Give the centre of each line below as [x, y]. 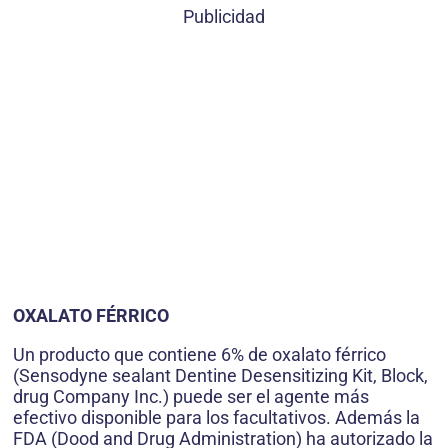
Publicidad [224, 17]
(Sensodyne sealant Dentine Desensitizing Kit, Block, [220, 376]
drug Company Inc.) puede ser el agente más [191, 397]
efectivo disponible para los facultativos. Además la [216, 418]
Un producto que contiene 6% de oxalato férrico [199, 355]
